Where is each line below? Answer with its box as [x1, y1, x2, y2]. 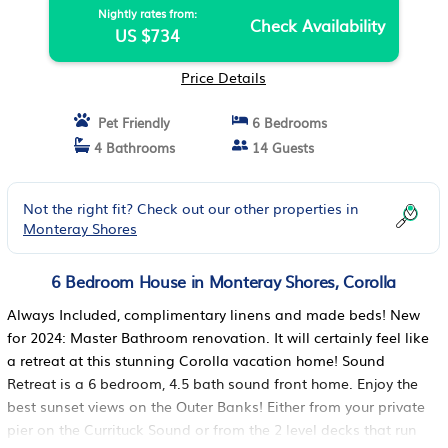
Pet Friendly [90, 113, 170, 132]
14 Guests [247, 138, 314, 157]
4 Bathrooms [90, 138, 175, 157]
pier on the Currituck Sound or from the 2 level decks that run [7, 419, 417, 439]
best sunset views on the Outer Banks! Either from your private [7, 396, 425, 416]
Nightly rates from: [97, 5, 197, 21]
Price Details [181, 67, 266, 87]
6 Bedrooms [247, 113, 327, 132]
